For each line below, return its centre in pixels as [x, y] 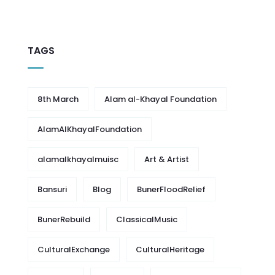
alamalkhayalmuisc [78, 160]
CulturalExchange [74, 250]
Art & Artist [167, 160]
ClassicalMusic [147, 220]
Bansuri [52, 190]
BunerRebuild [64, 220]
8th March [58, 99]
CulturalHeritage [170, 250]
